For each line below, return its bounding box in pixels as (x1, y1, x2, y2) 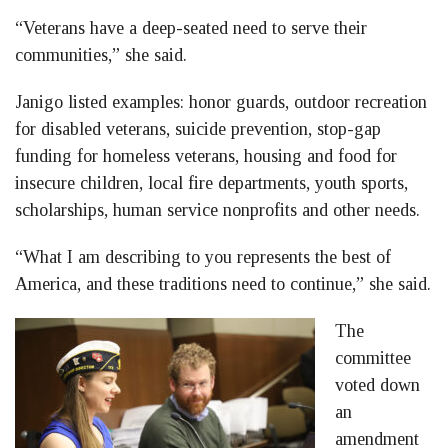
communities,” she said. (15, 45, 187, 66)
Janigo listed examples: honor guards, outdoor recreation (15, 92, 427, 113)
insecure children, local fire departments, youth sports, (15, 173, 408, 194)
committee (335, 348, 411, 369)
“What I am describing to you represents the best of (15, 247, 391, 268)
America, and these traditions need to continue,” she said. (15, 274, 431, 295)
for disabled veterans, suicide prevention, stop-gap (15, 119, 381, 140)
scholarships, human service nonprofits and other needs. (15, 200, 420, 221)
